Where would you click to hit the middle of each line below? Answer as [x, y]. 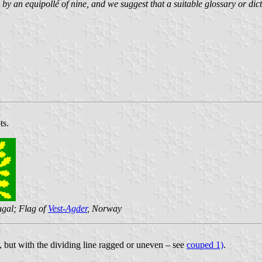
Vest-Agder [68, 208]
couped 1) [205, 244]
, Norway [104, 208]
